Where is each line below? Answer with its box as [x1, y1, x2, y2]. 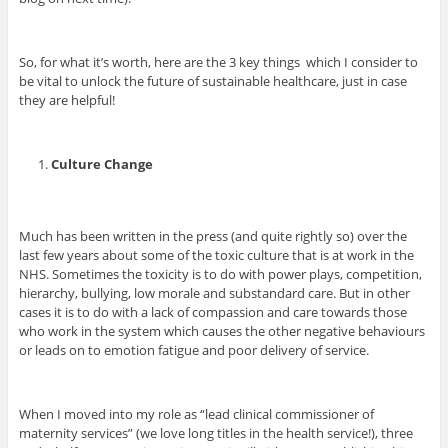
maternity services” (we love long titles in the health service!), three [18, 424, 413, 443]
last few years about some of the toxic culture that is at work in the [18, 246, 414, 265]
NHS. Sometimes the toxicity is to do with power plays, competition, [18, 265, 422, 284]
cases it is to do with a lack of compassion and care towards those [18, 303, 407, 322]
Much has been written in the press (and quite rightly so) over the [18, 227, 407, 246]
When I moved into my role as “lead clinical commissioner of [18, 405, 374, 424]
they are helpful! [18, 91, 115, 110]
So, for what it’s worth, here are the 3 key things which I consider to [18, 53, 418, 72]
